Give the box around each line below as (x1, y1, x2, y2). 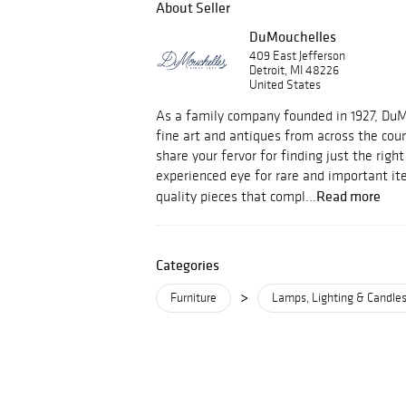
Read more (316, 187, 381, 205)
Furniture (170, 290, 217, 305)
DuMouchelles (249, 27, 336, 45)
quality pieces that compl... (156, 188, 316, 205)
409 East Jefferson (249, 48, 345, 63)
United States (249, 77, 321, 92)
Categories (156, 256, 219, 274)
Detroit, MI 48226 (249, 63, 339, 78)
